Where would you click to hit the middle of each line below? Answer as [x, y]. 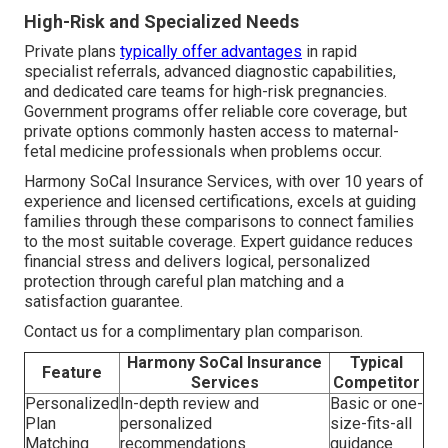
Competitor [376, 382]
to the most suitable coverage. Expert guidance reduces [218, 241]
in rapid [329, 51]
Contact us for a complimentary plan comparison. [193, 331]
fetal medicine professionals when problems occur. [203, 151]
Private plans [72, 51]
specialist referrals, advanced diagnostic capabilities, [210, 71]
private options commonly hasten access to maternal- [211, 131]
